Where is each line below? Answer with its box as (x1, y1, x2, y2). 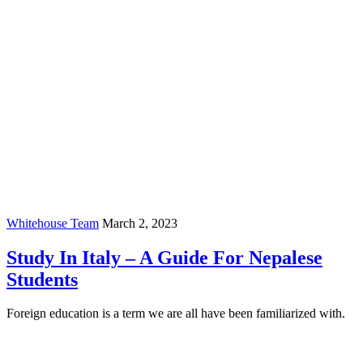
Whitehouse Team (6, 216, 99, 230)
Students (6, 268, 78, 290)
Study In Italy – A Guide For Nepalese (6, 246, 322, 268)
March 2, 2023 (102, 216, 177, 230)
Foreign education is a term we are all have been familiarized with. (6, 306, 345, 321)
